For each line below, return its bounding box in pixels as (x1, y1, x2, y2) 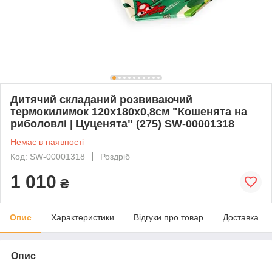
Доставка (223, 212, 259, 222)
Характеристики (51, 212, 114, 222)
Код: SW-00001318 (10, 151, 85, 161)
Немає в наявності (10, 137, 84, 147)
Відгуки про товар (134, 212, 203, 222)
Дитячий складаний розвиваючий (10, 93, 192, 106)
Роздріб (100, 151, 130, 161)
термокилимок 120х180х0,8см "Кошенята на (10, 105, 247, 118)
